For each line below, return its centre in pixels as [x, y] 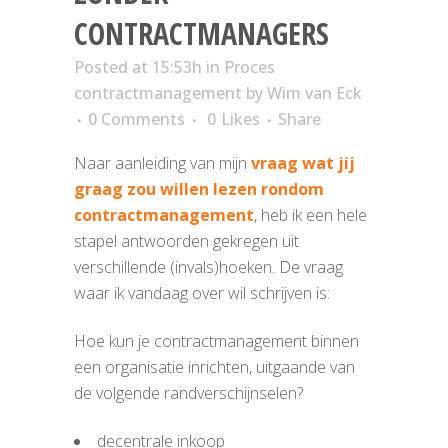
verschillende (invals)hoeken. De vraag [208, 267]
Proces [249, 67]
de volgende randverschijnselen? [188, 393]
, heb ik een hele [310, 215]
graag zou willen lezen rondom [199, 189]
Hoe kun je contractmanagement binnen [216, 341]
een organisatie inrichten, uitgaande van [214, 367]
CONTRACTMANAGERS [201, 33]
